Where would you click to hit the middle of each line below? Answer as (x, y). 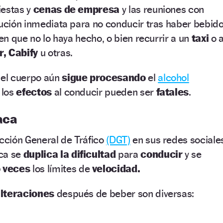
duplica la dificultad (71, 154)
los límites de (60, 168)
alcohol (173, 77)
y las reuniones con (163, 9)
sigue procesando (104, 77)
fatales (172, 92)
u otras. (56, 52)
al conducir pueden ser (105, 92)
